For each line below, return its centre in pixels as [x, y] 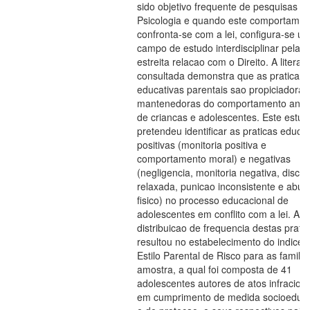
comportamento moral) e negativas [214, 158]
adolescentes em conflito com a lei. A [218, 214]
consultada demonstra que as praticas [221, 75]
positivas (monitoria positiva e [202, 145]
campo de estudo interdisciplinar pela [219, 48]
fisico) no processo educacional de [213, 200]
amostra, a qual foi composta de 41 [215, 269]
